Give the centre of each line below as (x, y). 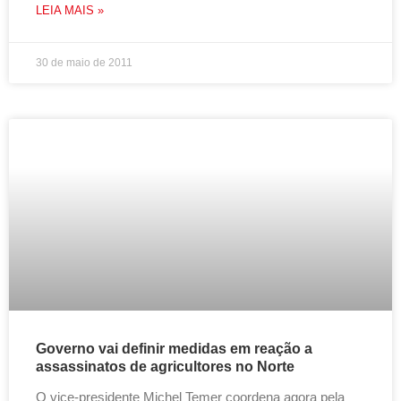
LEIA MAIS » (70, 10)
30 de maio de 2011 (84, 63)
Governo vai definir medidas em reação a (174, 349)
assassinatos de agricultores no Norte (165, 367)
